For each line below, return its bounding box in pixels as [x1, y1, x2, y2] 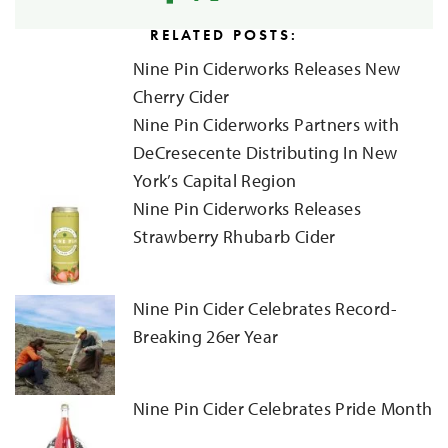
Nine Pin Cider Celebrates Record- [133, 296, 397, 320]
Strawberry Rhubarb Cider [133, 224, 336, 248]
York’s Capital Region [133, 168, 297, 192]
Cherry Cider [133, 84, 230, 108]
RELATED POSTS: [150, 24, 298, 45]
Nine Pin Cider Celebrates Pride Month [133, 396, 433, 420]
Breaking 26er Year [133, 324, 279, 348]
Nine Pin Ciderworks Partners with [133, 112, 399, 136]
